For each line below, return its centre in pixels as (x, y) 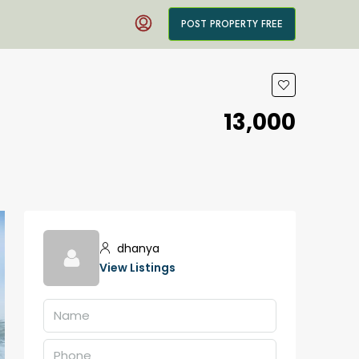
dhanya (137, 248)
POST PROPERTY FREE (232, 24)
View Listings (137, 268)
